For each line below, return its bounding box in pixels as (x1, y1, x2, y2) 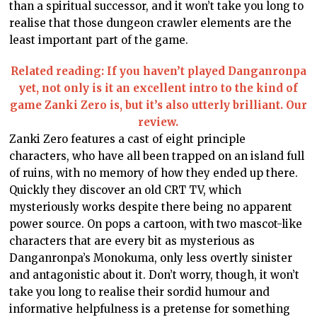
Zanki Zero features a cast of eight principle (9, 132, 246, 146)
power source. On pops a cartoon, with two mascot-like (9, 217, 303, 231)
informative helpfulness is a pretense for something (9, 301, 291, 316)
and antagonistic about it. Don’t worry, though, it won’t (9, 267, 300, 282)
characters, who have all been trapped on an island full (9, 149, 305, 163)
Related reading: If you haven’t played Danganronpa (10, 64, 306, 78)
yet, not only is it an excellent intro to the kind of (18, 81, 298, 95)
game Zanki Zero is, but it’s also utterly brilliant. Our (9, 98, 307, 112)
